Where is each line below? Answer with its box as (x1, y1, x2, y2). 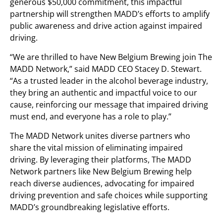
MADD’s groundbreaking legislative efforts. (10, 201, 169, 213)
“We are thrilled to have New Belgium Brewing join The (10, 51, 212, 62)
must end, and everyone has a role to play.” (10, 111, 171, 122)
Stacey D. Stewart (135, 63, 200, 74)
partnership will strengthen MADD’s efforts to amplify (10, 8, 210, 19)
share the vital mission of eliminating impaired (10, 142, 183, 153)
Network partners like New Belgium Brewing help (10, 166, 192, 177)
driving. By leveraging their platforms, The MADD (10, 154, 191, 165)
